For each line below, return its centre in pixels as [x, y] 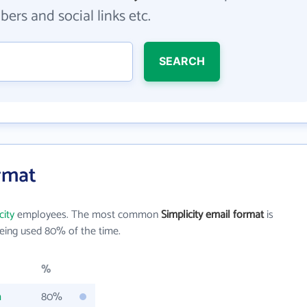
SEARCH [182, 61]
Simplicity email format [212, 215]
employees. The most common [88, 215]
